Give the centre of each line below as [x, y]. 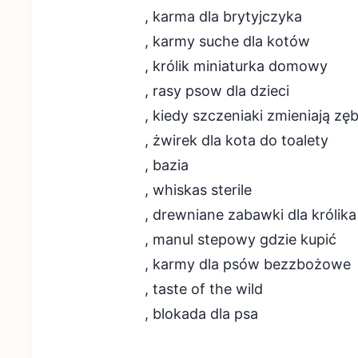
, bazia [166, 165]
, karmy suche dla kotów [227, 41]
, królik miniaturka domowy [236, 66]
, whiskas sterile [198, 190]
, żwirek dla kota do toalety [236, 140]
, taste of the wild [203, 289]
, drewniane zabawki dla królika [250, 215]
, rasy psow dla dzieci [217, 91]
